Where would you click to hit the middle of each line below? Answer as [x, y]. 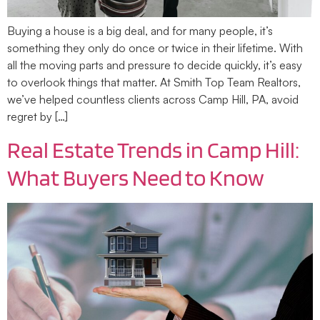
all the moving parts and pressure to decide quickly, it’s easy [155, 65]
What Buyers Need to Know [136, 177]
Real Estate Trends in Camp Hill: [153, 149]
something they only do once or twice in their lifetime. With [155, 48]
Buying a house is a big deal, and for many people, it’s [140, 31]
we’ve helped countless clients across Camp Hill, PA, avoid [153, 100]
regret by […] [37, 117]
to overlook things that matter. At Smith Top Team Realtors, [154, 82]
